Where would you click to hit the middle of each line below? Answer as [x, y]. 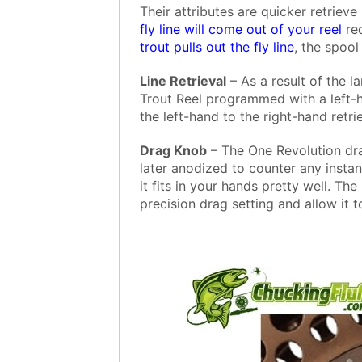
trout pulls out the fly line [217, 47]
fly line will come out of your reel [241, 29]
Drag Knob [173, 151]
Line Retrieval [183, 81]
